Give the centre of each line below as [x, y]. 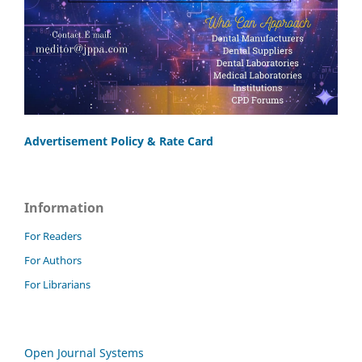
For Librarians [57, 285]
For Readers [53, 236]
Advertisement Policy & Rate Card [119, 141]
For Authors [53, 261]
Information [64, 208]
